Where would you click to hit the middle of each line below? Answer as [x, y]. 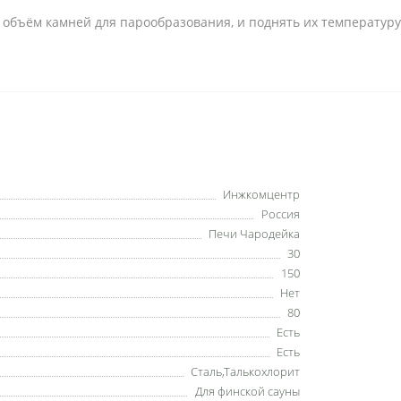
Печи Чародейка [254, 234]
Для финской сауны [247, 391]
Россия [281, 214]
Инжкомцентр [261, 194]
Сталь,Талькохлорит [245, 371]
